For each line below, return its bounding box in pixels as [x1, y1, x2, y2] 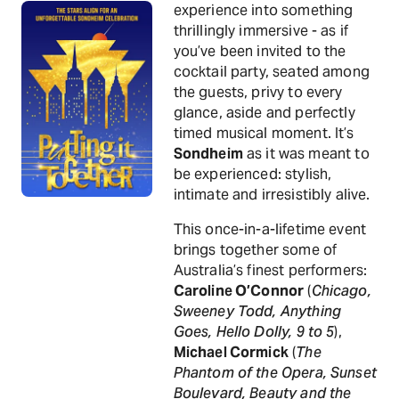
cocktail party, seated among [173, 62, 370, 81]
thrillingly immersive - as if [173, 21, 348, 40]
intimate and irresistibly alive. [173, 185, 370, 204]
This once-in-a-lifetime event [173, 220, 366, 239]
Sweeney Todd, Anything [173, 302, 341, 321]
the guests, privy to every [173, 83, 343, 102]
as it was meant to [242, 144, 370, 163]
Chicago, [311, 281, 371, 300]
